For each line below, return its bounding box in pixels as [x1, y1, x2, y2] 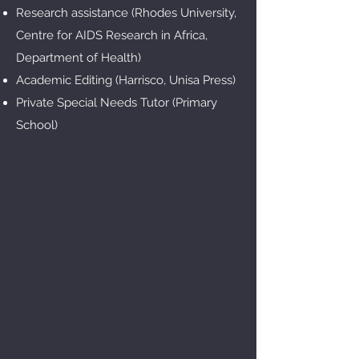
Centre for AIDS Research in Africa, [16, 28, 208, 42]
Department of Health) [16, 50, 141, 65]
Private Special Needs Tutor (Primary [16, 95, 217, 110]
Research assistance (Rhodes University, [16, 6, 236, 20]
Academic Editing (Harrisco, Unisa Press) [16, 73, 236, 87]
